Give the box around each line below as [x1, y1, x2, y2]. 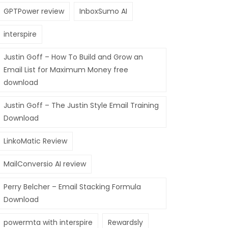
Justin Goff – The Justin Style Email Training [4, 100, 159, 110]
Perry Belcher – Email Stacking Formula [4, 182, 141, 192]
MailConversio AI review [4, 159, 86, 169]
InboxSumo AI [79, 6, 127, 16]
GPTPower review [4, 6, 64, 16]
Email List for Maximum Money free [4, 65, 128, 75]
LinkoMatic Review [4, 136, 67, 146]
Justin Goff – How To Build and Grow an [4, 52, 143, 62]
